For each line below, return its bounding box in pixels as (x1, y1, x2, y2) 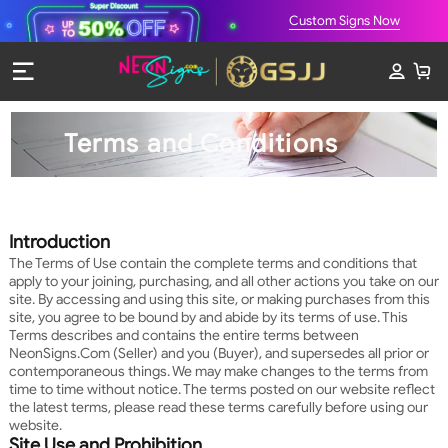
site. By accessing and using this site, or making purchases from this (8, 289, 430, 308)
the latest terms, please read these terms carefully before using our (8, 397, 428, 416)
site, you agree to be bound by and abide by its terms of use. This (8, 307, 408, 326)
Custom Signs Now (289, 11, 401, 29)
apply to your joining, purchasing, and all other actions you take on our (8, 271, 439, 290)
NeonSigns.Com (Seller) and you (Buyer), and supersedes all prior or (8, 343, 429, 362)
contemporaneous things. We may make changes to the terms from (8, 361, 428, 380)
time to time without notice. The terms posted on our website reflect (8, 379, 435, 398)
